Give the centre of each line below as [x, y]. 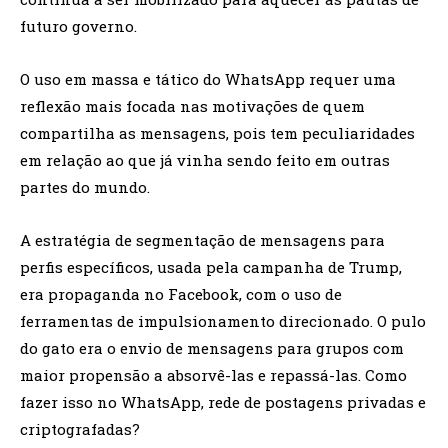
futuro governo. [78, 26]
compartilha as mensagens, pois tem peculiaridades [217, 133]
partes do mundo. [85, 187]
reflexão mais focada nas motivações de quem [192, 106]
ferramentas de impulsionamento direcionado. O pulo [223, 321]
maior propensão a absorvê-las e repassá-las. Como [213, 375]
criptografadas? [80, 429]
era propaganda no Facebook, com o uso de [181, 294]
